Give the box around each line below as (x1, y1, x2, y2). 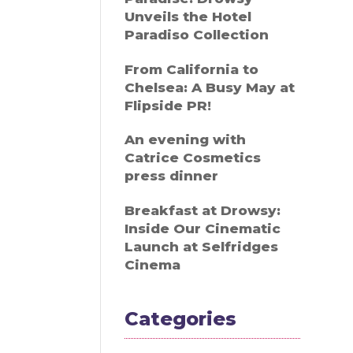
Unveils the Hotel (124, 9, 252, 25)
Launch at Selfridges (124, 238, 279, 255)
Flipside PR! (124, 97, 212, 113)
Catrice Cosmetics (124, 150, 262, 166)
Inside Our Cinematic (124, 220, 281, 236)
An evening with (124, 132, 247, 148)
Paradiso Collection (124, 27, 269, 43)
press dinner (124, 168, 219, 184)
